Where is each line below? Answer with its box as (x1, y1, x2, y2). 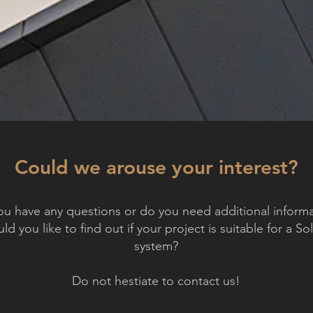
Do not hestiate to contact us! (72, 273, 240, 289)
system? (134, 238, 178, 254)
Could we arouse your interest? (15, 155, 298, 179)
